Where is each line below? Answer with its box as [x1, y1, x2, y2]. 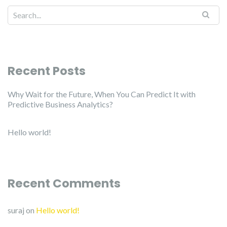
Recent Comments [8, 175, 121, 192]
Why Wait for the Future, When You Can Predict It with [8, 89, 196, 99]
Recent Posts [8, 63, 86, 79]
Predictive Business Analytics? [8, 99, 113, 109]
